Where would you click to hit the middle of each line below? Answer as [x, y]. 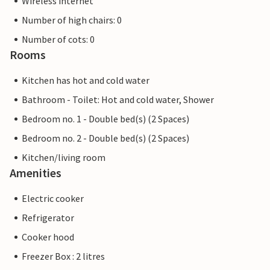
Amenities [36, 173]
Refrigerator [48, 218]
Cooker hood [48, 237]
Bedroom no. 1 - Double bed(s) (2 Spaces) [105, 119]
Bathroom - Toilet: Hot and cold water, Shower [118, 100]
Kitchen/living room [64, 158]
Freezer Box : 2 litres [63, 256]
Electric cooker [53, 199]
